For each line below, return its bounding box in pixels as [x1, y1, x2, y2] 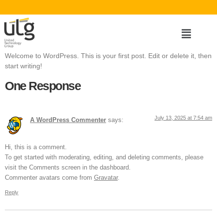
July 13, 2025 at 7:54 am [155, 114, 212, 121]
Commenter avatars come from [5, 174, 94, 182]
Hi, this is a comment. [5, 144, 67, 151]
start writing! [5, 62, 42, 70]
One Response [5, 78, 80, 93]
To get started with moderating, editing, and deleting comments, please [5, 154, 203, 161]
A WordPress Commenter [30, 116, 106, 124]
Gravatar [94, 174, 118, 182]
